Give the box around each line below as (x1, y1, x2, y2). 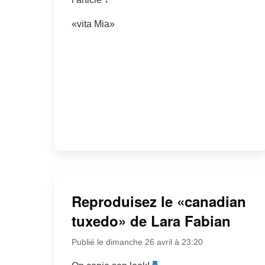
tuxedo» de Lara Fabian (71, 211, 231, 231)
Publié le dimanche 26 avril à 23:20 (71, 237, 203, 247)
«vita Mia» (71, 18, 115, 29)
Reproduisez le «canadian (71, 191, 246, 212)
